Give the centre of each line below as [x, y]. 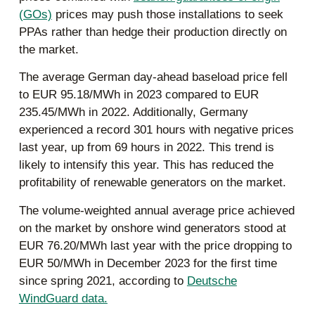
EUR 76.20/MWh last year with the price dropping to [155, 245]
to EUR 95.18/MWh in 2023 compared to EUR [139, 95]
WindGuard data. [63, 298]
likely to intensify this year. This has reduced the [146, 165]
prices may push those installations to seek [167, 14]
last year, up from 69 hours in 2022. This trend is [146, 148]
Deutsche [212, 281]
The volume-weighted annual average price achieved [156, 210]
